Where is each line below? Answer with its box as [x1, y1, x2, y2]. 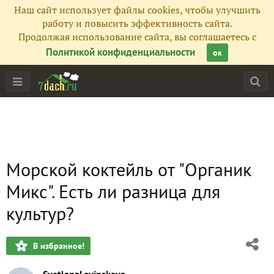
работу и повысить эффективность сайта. [42, 17, 232, 30]
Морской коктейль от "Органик [6, 157, 251, 181]
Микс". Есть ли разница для [6, 179, 220, 203]
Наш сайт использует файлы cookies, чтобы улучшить [13, 3, 261, 17]
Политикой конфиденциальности [46, 45, 195, 59]
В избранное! [33, 240, 84, 251]
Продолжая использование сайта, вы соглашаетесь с [18, 30, 256, 43]
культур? [6, 201, 74, 225]
